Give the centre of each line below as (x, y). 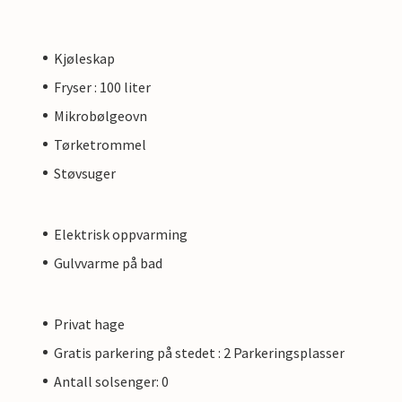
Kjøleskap (84, 58)
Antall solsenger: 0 (111, 381)
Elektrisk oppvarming (121, 234)
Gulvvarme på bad (108, 262)
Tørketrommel (100, 144)
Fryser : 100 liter (102, 87)
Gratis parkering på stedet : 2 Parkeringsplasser (199, 352)
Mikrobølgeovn (100, 115)
